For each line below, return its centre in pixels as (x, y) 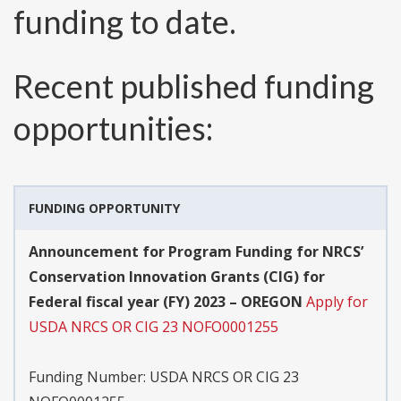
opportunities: (113, 128)
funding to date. (125, 22)
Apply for (337, 302)
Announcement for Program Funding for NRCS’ (196, 252)
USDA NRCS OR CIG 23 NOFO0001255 (154, 327)
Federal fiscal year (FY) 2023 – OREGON (166, 302)
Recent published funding (194, 86)
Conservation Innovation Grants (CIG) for (177, 277)
